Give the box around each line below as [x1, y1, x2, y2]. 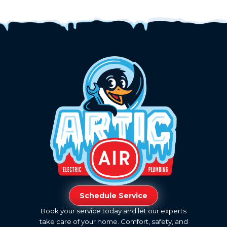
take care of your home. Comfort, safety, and [39, 217, 188, 226]
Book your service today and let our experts [41, 207, 186, 215]
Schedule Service [80, 191, 147, 201]
